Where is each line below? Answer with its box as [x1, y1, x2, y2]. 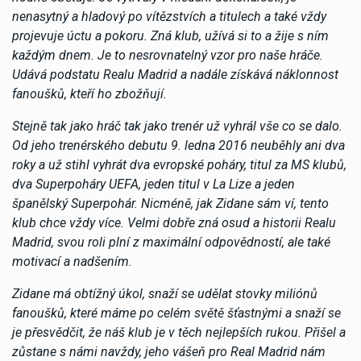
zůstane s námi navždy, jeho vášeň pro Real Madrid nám [12, 343, 326, 359]
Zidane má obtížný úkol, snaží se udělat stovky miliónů [12, 285, 317, 301]
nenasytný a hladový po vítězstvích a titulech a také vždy [12, 8, 326, 24]
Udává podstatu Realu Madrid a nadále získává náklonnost [12, 66, 338, 82]
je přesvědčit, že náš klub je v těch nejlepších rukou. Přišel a [12, 324, 346, 340]
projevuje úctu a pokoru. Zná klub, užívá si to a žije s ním [12, 27, 329, 44]
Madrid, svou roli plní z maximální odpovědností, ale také [12, 234, 330, 250]
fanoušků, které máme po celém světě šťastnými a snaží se [12, 305, 341, 321]
